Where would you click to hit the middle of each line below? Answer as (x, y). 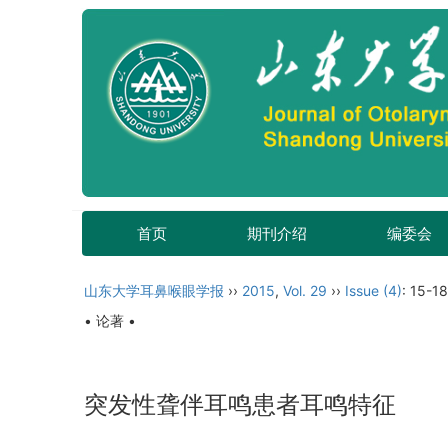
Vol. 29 (305, 290)
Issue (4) (373, 290)
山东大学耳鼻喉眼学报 (154, 290)
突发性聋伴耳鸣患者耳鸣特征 (240, 404)
